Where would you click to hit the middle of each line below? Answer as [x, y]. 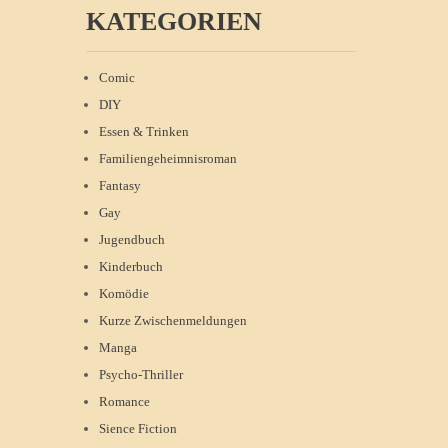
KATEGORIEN [174, 21]
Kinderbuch [131, 266]
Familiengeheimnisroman [168, 158]
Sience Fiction [138, 428]
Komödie [124, 293]
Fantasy [120, 185]
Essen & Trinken [144, 131]
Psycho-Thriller [141, 374]
